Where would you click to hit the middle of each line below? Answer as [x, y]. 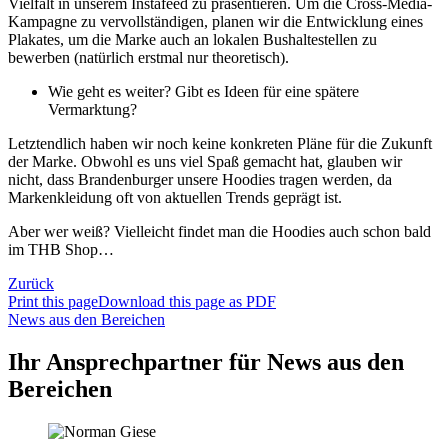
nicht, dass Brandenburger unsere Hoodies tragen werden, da [200, 179]
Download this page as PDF [187, 301]
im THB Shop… [61, 249]
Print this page [53, 301]
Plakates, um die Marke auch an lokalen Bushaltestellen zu [192, 39]
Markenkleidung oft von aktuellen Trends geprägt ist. [175, 197]
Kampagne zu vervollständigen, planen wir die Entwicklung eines [215, 21]
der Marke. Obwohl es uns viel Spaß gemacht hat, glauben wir [205, 161]
